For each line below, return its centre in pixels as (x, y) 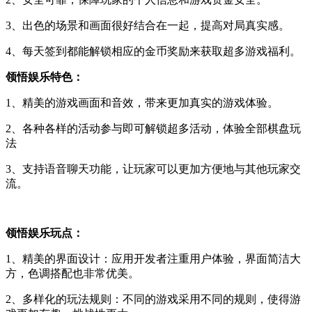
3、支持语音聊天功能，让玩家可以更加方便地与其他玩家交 (153, 169)
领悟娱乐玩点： (45, 233)
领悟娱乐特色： (45, 77)
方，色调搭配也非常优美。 (72, 273)
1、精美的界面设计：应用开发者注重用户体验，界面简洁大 (153, 259)
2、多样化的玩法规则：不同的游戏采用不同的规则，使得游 (153, 299)
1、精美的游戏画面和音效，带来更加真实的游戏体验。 (142, 103)
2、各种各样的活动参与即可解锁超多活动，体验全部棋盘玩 (153, 128)
